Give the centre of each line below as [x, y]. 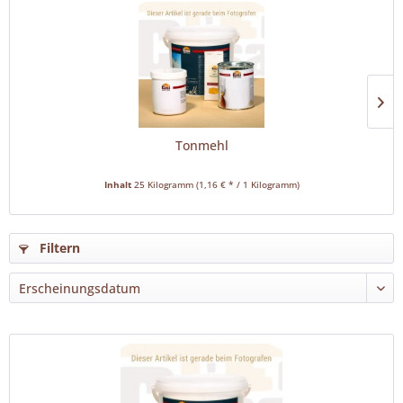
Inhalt [119, 184]
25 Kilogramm [165, 184]
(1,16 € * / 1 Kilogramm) [247, 184]
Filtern [58, 248]
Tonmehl [201, 145]
